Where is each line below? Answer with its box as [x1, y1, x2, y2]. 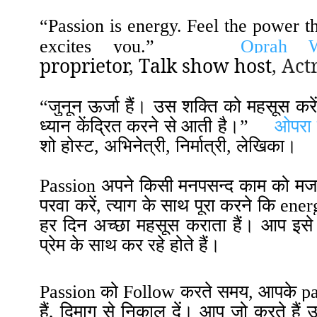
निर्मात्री [175, 135, 226, 156]
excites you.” [40, 35, 241, 57]
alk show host [150, 52, 272, 79]
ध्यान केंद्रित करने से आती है [40, 115, 227, 137]
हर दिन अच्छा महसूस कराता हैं [40, 214, 242, 236]
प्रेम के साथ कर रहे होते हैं [40, 234, 208, 255]
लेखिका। [236, 135, 302, 156]
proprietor [40, 52, 129, 79]
